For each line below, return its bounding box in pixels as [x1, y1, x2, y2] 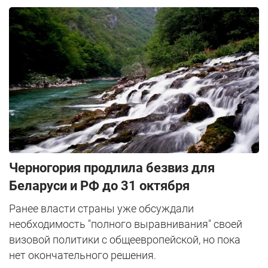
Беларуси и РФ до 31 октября [9, 178, 190, 194]
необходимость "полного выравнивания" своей [9, 218, 242, 231]
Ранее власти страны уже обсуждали [9, 202, 194, 215]
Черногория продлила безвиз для [9, 160, 215, 176]
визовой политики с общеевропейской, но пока [9, 233, 240, 246]
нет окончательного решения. [9, 249, 156, 262]
